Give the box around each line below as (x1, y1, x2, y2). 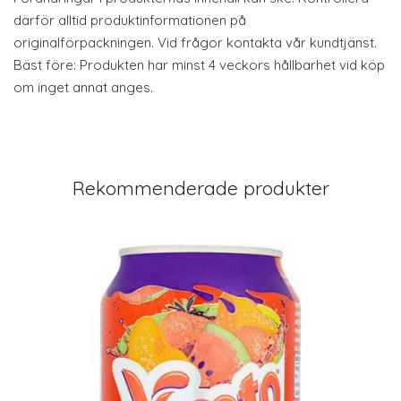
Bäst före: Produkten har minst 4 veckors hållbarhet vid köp (13, 56, 385, 73)
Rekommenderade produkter (72, 176, 329, 200)
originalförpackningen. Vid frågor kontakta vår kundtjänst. (13, 34, 377, 51)
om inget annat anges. (13, 79, 157, 96)
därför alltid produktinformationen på (13, 12, 246, 29)
